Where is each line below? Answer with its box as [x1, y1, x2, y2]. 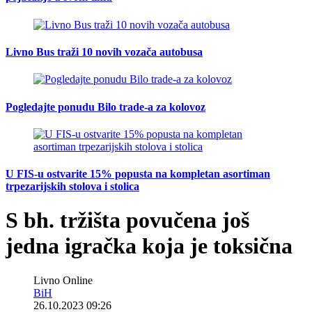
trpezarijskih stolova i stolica [6, 180, 139, 193]
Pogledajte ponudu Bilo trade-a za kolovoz [6, 100, 205, 113]
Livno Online [33, 274, 93, 286]
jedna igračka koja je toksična [6, 233, 292, 259]
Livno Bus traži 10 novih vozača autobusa [6, 45, 203, 58]
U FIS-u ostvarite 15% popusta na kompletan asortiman [6, 168, 270, 180]
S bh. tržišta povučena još [6, 208, 249, 233]
